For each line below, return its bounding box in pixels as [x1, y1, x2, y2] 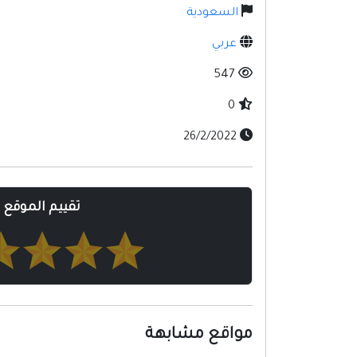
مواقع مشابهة [145, 326, 253, 344]
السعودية [186, 6, 238, 20]
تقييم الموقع [3, 200, 80, 215]
